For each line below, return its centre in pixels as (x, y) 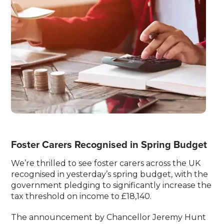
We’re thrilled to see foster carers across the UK (106, 163)
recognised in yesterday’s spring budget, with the (110, 174)
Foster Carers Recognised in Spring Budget (109, 144)
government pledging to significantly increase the (111, 185)
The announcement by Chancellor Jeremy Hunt (109, 217)
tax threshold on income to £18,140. (81, 196)
